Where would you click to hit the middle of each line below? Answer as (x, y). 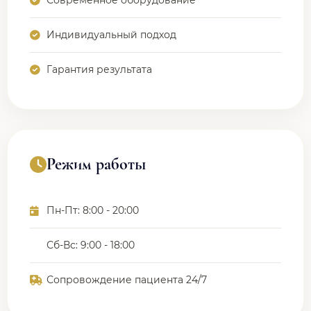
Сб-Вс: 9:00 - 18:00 (91, 245)
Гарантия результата (99, 69)
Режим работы (96, 164)
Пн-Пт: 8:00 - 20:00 (93, 210)
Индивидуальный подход (111, 35)
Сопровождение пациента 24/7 (127, 280)
